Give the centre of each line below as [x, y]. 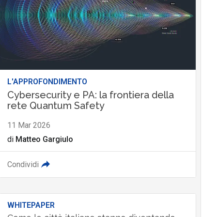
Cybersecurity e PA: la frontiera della [90, 95]
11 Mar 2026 [29, 125]
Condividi [23, 165]
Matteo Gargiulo [44, 139]
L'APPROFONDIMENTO [47, 82]
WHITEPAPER [31, 205]
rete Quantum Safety [56, 106]
